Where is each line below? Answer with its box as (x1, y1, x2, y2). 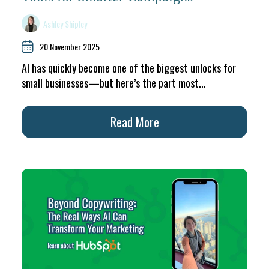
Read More (110, 113, 159, 131)
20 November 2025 (40, 40, 100, 53)
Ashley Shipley (43, 17, 88, 30)
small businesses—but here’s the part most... (22, 75, 206, 91)
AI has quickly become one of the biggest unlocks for (22, 60, 236, 76)
